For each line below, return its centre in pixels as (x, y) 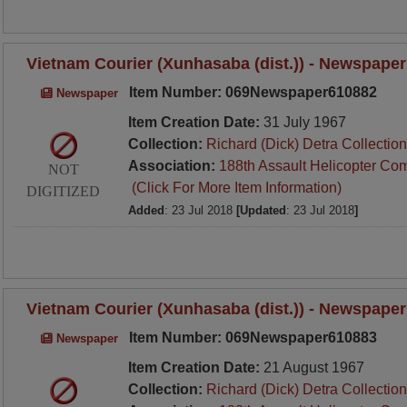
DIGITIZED (64, 191)
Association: (173, 166)
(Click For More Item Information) (234, 188)
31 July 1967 (304, 122)
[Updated (261, 210)
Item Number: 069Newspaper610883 (251, 338)
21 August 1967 (313, 367)
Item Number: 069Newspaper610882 (251, 92)
